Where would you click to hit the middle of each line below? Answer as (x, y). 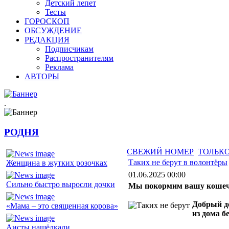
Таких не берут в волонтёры (178, 163)
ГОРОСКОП (47, 21)
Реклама (59, 67)
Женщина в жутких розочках (57, 163)
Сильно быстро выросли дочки (61, 185)
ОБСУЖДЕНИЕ (53, 30)
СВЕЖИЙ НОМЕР (160, 152)
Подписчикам (69, 49)
